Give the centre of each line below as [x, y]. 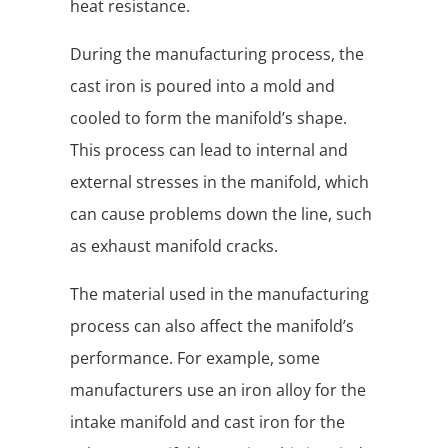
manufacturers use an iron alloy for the [218, 390]
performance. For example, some [195, 358]
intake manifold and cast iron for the [207, 422]
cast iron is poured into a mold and [202, 86]
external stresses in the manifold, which [219, 182]
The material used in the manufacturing [219, 294]
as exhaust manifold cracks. [174, 246]
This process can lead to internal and [209, 150]
